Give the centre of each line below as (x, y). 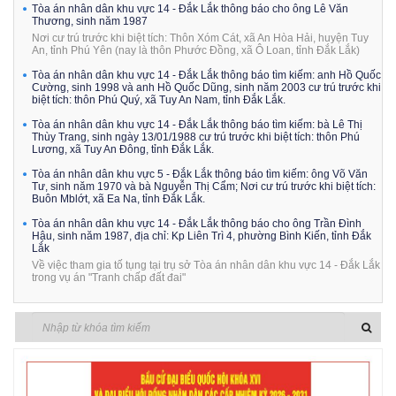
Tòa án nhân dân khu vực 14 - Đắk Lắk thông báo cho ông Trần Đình (197, 223)
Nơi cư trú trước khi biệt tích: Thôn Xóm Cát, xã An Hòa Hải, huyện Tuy (200, 38)
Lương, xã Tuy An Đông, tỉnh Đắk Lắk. (123, 149)
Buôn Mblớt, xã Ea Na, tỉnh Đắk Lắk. (118, 198)
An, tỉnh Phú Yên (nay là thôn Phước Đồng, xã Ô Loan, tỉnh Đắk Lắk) (196, 50)
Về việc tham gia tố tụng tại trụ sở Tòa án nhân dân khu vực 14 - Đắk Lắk (206, 265)
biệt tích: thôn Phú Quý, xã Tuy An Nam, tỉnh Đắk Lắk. (159, 99)
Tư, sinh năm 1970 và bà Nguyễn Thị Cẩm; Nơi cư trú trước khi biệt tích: (204, 186)
